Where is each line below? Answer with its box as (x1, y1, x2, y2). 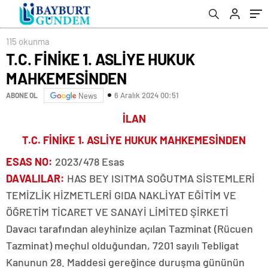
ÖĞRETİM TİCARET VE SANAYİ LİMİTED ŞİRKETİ (6, 205, 229, 218)
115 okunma (6, 35, 50, 47)
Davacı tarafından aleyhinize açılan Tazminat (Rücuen (6, 221, 253, 235)
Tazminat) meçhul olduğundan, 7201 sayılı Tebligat (6, 238, 239, 252)
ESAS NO (6, 154, 48, 168)
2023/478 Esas (53, 154, 124, 168)
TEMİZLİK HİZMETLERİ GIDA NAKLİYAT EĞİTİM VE (6, 188, 236, 202)
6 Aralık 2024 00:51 (114, 90, 179, 100)
